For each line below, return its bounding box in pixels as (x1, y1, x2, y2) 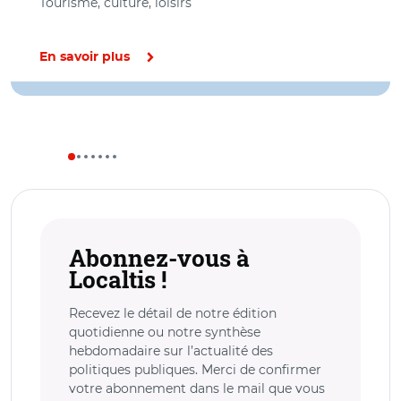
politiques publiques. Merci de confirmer (69, 362, 321, 378)
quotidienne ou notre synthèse (69, 324, 260, 340)
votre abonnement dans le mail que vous (69, 380, 325, 397)
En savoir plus (39, 51, 130, 64)
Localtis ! (69, 264, 166, 294)
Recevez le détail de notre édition (69, 305, 277, 321)
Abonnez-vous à (69, 243, 250, 273)
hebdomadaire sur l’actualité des (69, 343, 273, 359)
